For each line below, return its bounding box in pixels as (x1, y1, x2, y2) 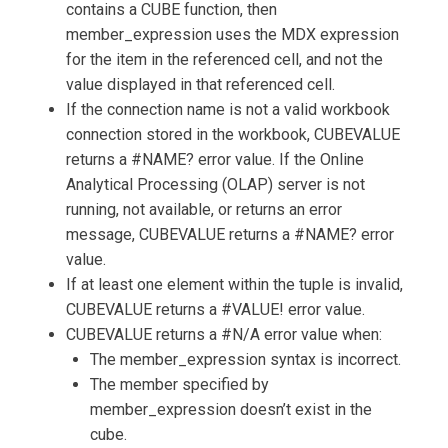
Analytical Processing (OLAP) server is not (65, 174, 365, 194)
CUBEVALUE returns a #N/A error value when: (65, 324, 382, 344)
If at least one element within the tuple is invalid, (65, 274, 403, 294)
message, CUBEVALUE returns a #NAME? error (65, 224, 394, 244)
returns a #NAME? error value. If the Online (65, 149, 364, 169)
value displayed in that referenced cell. (65, 74, 335, 94)
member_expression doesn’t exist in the (89, 399, 372, 419)
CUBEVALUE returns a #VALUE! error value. (65, 299, 365, 319)
